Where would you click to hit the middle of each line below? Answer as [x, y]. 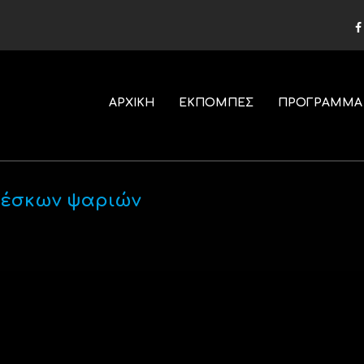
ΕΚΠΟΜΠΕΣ [216, 103]
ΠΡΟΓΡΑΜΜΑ [320, 103]
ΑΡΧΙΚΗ [131, 103]
